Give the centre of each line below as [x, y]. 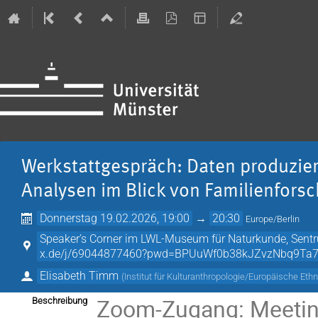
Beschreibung [60, 300]
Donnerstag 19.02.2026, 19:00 [115, 219]
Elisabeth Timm [79, 275]
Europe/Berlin [273, 219]
